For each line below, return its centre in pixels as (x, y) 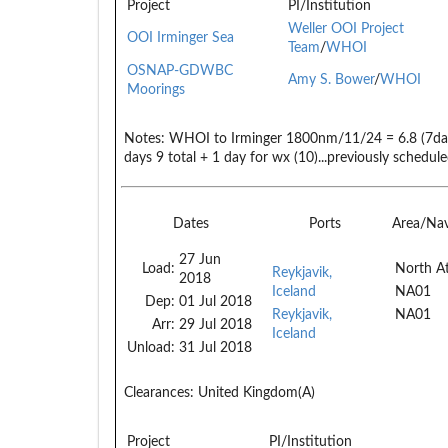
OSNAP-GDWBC (180, 70)
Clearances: (159, 392)
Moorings (156, 89)
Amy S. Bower (331, 79)
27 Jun (200, 259)
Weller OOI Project (346, 28)
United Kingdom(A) (254, 392)
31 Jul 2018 (215, 347)
